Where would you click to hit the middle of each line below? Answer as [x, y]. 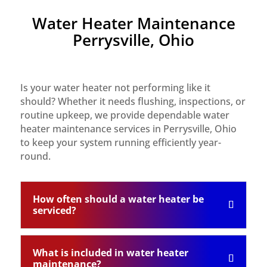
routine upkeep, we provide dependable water [125, 115]
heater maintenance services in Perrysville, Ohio [128, 129]
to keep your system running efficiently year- [120, 142]
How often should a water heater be [118, 199]
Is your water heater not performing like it [115, 88]
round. [35, 156]
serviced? [54, 210]
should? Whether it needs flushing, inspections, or [133, 101]
